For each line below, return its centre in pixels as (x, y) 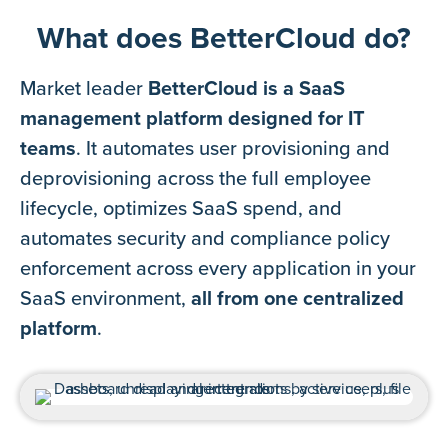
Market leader (84, 88)
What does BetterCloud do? (224, 38)
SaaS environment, (105, 298)
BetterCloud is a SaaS (246, 88)
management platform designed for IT (192, 118)
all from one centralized (297, 298)
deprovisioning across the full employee (195, 178)
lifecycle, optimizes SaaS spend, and (181, 208)
